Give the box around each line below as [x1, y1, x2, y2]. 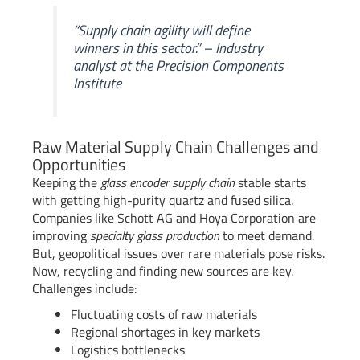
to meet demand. [219, 225, 314, 245]
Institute [73, 72, 122, 95]
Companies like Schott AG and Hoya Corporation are [32, 207, 316, 227]
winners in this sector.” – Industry [73, 37, 264, 59]
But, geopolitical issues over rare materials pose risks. [32, 243, 325, 263]
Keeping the [32, 172, 100, 192]
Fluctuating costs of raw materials [71, 304, 257, 324]
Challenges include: [32, 278, 137, 298]
